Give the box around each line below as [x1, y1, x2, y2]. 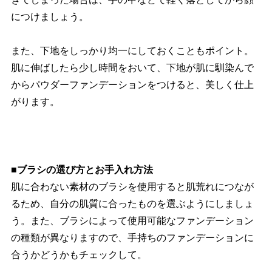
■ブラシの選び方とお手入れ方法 [10, 165, 153, 175]
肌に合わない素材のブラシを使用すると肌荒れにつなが [10, 182, 254, 192]
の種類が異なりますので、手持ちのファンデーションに [10, 233, 254, 243]
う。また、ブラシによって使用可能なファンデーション [10, 216, 254, 226]
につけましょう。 [10, 12, 89, 22]
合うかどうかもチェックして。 [10, 250, 147, 260]
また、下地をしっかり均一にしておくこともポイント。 [10, 46, 254, 56]
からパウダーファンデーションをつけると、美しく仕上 [10, 80, 254, 90]
